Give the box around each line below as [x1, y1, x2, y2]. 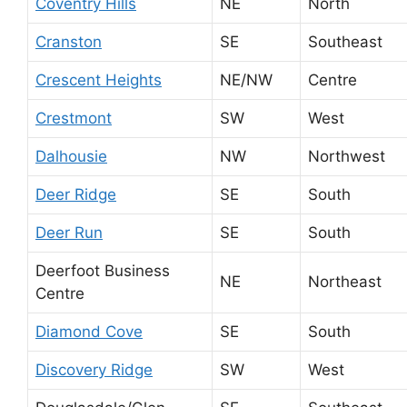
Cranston [35, 32, 102, 51]
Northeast [308, 272, 382, 291]
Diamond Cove [35, 322, 143, 341]
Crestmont [35, 108, 112, 127]
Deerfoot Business [35, 261, 170, 280]
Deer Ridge [35, 184, 116, 203]
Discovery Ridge [35, 360, 153, 379]
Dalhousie [35, 146, 107, 165]
